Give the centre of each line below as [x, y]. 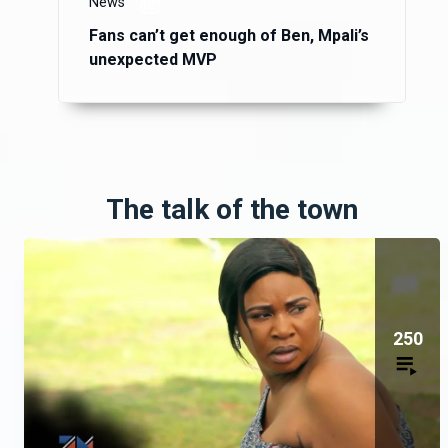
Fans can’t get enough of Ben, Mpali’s [229, 36]
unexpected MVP [153, 60]
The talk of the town [232, 210]
